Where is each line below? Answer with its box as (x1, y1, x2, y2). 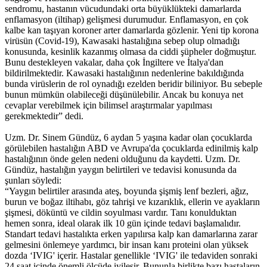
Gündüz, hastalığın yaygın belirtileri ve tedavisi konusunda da (5, 164, 237, 175)
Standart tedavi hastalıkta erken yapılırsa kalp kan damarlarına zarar (5, 229, 257, 240)
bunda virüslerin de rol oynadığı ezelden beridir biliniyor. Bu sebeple (5, 79, 262, 89)
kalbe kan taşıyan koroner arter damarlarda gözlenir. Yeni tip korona (5, 25, 259, 36)
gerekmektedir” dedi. (5, 111, 83, 122)
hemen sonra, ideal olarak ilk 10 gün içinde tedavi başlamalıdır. (5, 218, 241, 229)
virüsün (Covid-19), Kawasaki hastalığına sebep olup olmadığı (5, 36, 240, 46)
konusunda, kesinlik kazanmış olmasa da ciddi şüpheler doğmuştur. (5, 46, 256, 57)
